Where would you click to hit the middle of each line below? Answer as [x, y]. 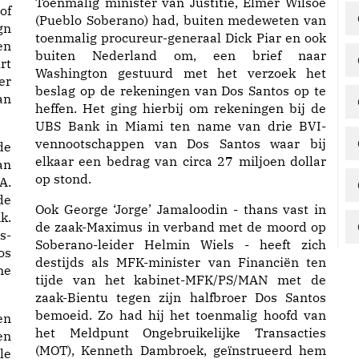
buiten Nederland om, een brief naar [181, 55]
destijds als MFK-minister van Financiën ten [181, 262]
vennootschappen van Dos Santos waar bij [181, 143]
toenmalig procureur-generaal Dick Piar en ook [181, 38]
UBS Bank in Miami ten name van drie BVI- [181, 126]
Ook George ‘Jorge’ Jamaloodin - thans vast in [181, 209]
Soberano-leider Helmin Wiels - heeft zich [181, 244]
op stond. [63, 179]
